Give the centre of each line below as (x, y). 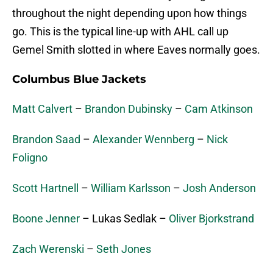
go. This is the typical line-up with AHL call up (120, 32)
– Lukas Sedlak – (124, 219)
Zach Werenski (48, 249)
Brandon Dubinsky (129, 109)
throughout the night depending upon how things (129, 13)
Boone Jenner (46, 219)
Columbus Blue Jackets (79, 80)
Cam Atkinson (219, 109)
